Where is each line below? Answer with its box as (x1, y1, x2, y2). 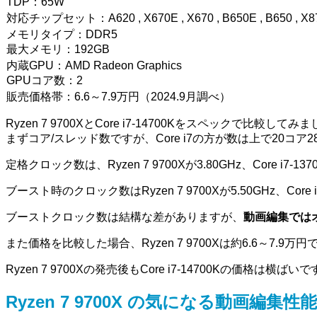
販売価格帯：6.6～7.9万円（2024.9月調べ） (6, 90, 231, 103)
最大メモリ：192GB (6, 42, 110, 55)
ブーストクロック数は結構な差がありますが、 (6, 210, 243, 223)
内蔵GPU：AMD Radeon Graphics (6, 59, 182, 71)
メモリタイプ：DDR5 (6, 28, 117, 40)
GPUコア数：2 (6, 74, 83, 86)
